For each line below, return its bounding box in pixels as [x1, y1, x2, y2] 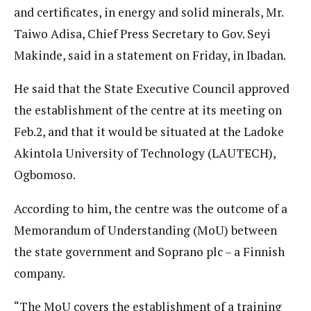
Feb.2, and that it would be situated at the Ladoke [14, 124, 284, 140]
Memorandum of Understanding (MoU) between [14, 221, 277, 238]
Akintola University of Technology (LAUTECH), [14, 145, 276, 161]
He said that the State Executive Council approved [14, 81, 289, 96]
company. [14, 264, 65, 281]
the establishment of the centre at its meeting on [14, 102, 282, 118]
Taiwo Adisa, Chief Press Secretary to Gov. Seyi [14, 25, 271, 42]
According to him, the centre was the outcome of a [14, 200, 287, 217]
